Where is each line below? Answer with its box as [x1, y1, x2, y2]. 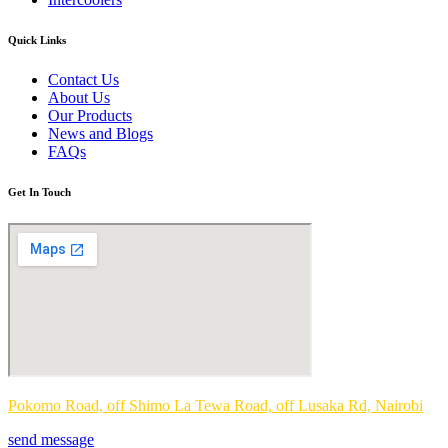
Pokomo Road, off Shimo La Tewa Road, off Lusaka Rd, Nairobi [8, 397, 423, 415]
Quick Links [8, 34, 66, 47]
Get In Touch [8, 186, 71, 199]
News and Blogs [48, 125, 153, 143]
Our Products [48, 107, 132, 125]
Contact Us [48, 71, 119, 89]
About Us [48, 89, 110, 107]
